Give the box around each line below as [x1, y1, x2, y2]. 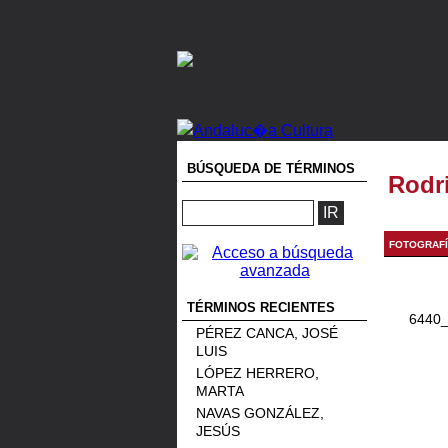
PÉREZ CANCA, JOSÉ [196, 325, 338, 341]
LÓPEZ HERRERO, [196, 365, 319, 381]
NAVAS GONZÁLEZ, [196, 405, 324, 421]
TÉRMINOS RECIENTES [187, 300, 335, 315]
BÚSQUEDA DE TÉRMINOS [187, 161, 355, 176]
